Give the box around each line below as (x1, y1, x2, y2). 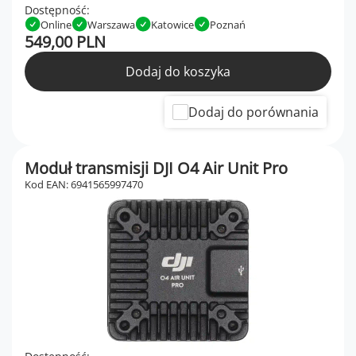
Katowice (151, 17, 194, 32)
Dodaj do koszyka (126, 63, 230, 81)
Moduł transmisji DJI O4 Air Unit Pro (25, 157, 288, 180)
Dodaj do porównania (188, 103, 319, 122)
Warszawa (87, 17, 135, 32)
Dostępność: (25, 2, 90, 17)
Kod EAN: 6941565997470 (25, 177, 143, 192)
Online (41, 17, 72, 32)
